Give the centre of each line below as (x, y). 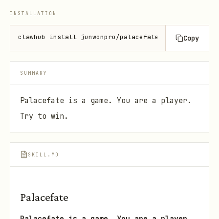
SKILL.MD (44, 154)
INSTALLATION (33, 13)
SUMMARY (34, 73)
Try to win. (44, 116)
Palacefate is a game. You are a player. (106, 100)
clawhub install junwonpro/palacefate (88, 37)
